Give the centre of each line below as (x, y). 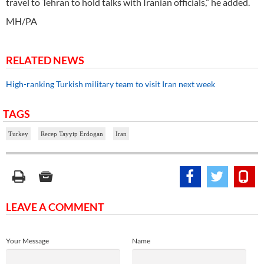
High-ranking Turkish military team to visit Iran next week (110, 84)
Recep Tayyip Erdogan (72, 134)
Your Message (27, 241)
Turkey (18, 134)
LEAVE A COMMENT (55, 207)
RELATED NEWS (45, 60)
